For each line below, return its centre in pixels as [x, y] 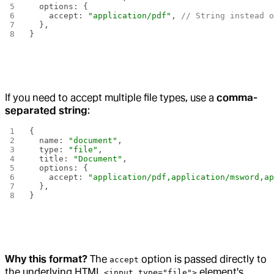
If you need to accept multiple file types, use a [111, 98]
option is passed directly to [203, 259]
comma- [237, 98]
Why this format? [46, 259]
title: [52, 159]
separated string [46, 111]
